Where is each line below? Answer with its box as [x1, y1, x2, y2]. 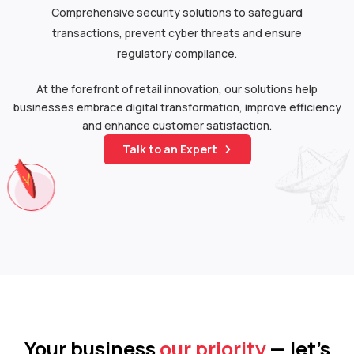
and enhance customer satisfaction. [82, 117, 272, 133]
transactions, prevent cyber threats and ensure [52, 24, 302, 40]
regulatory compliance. [117, 45, 237, 61]
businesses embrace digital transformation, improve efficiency [13, 99, 341, 115]
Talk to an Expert [122, 141, 217, 157]
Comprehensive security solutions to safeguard [51, 4, 303, 20]
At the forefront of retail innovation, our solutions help [36, 81, 318, 96]
